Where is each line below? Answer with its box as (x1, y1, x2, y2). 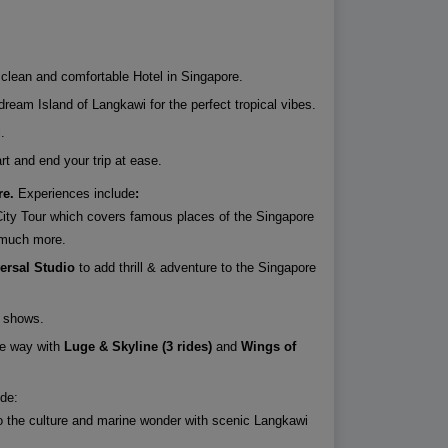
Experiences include (17, 186, 135, 201)
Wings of (240, 339, 296, 354)
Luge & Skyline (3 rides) (63, 339, 212, 354)
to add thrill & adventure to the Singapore (74, 260, 316, 275)
